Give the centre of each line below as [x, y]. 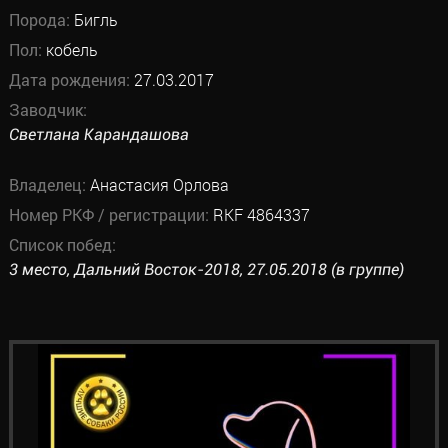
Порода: [41, 19]
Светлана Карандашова [98, 134]
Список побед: [62, 244]
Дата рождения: [71, 79]
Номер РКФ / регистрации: [110, 214]
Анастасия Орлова [159, 184]
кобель [71, 49]
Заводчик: [47, 109]
